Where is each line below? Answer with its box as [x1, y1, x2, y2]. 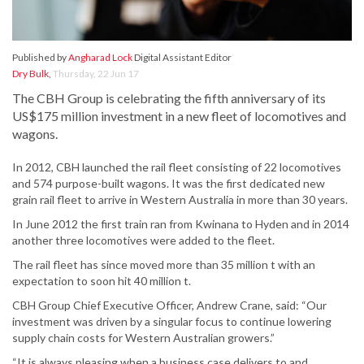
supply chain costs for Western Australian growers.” [12, 331, 275, 345]
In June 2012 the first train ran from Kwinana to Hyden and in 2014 [12, 217, 349, 232]
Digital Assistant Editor [132, 51, 232, 64]
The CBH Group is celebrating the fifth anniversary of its [12, 90, 326, 106]
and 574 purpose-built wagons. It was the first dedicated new [12, 176, 325, 191]
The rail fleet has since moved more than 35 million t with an [12, 258, 315, 272]
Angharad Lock [68, 51, 132, 64]
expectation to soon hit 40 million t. [12, 274, 191, 288]
